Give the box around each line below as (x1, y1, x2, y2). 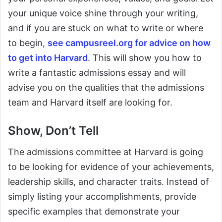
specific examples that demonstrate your (8, 206, 180, 217)
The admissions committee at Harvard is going (8, 147, 203, 158)
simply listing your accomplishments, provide (8, 191, 196, 202)
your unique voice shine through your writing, (8, 8, 198, 19)
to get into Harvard (8, 53, 88, 63)
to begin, (8, 38, 48, 49)
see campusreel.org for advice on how (48, 38, 211, 49)
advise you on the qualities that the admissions (8, 82, 204, 93)
